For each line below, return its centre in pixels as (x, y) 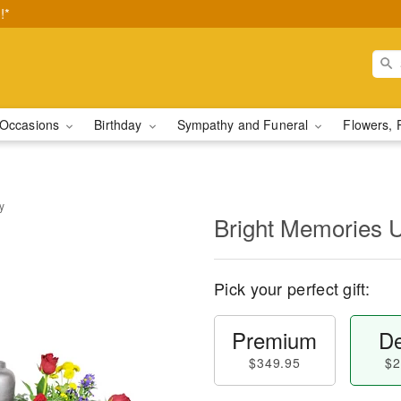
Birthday (120, 124)
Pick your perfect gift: (292, 288)
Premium (275, 340)
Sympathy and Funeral (244, 124)
